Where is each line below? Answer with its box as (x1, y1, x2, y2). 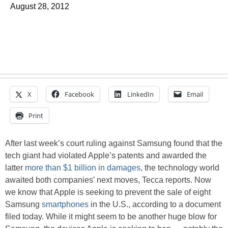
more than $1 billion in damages (25, 163, 140, 172)
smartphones (42, 200, 89, 209)
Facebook (65, 90, 94, 99)
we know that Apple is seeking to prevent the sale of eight (5, 188, 211, 196)
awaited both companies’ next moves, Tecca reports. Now (5, 176, 211, 184)
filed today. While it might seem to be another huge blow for (5, 212, 217, 221)
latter (5, 163, 25, 172)
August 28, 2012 (10, 2, 69, 11)
